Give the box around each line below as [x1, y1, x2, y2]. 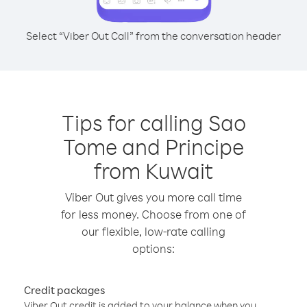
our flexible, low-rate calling [82, 224, 225, 238]
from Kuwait [94, 156, 213, 184]
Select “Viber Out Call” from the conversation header [26, 29, 281, 42]
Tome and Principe [63, 132, 244, 160]
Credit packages [24, 283, 105, 297]
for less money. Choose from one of [61, 207, 246, 221]
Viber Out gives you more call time [65, 190, 242, 204]
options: [132, 241, 175, 256]
